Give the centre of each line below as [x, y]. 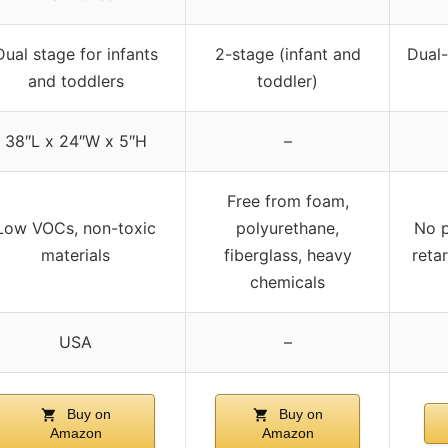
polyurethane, [287, 227]
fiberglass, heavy [287, 254]
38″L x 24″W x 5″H [75, 140]
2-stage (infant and [287, 53]
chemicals [287, 281]
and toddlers [75, 80]
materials [75, 254]
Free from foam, [287, 200]
